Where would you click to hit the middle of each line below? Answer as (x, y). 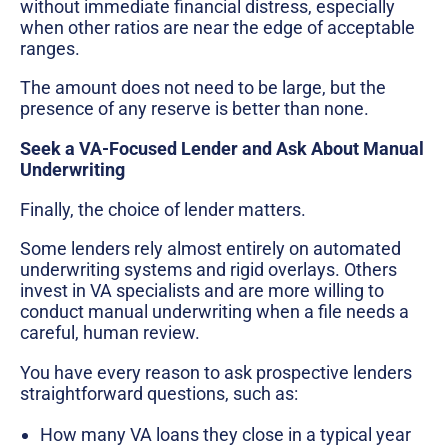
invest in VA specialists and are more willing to (202, 291)
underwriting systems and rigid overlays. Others (208, 270)
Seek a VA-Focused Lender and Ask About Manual (222, 148)
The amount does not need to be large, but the (203, 88)
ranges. (50, 48)
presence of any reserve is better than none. (194, 109)
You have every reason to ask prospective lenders (216, 372)
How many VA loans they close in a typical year (225, 434)
